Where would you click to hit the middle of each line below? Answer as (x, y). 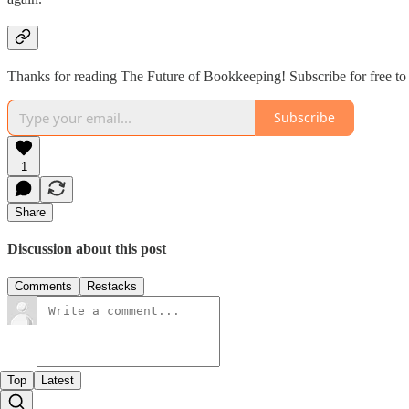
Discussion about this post (87, 248)
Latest (58, 381)
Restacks (112, 287)
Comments (43, 287)
